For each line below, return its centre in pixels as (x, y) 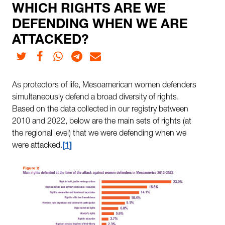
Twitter (29, 54)
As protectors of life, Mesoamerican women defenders (104, 86)
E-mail (103, 54)
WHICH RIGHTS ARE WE (89, 10)
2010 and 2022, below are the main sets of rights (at (102, 122)
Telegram (88, 54)
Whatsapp (71, 54)
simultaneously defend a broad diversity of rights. (95, 98)
